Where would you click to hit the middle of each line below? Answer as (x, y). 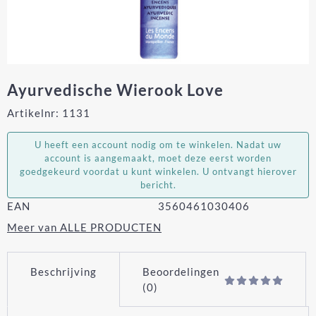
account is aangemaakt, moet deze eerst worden (158, 158)
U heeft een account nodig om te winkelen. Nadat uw (158, 144)
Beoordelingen (181, 271)
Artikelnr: (33, 113)
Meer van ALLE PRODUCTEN (84, 227)
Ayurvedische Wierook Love (115, 90)
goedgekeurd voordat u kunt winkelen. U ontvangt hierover (158, 171)
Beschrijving (63, 271)
